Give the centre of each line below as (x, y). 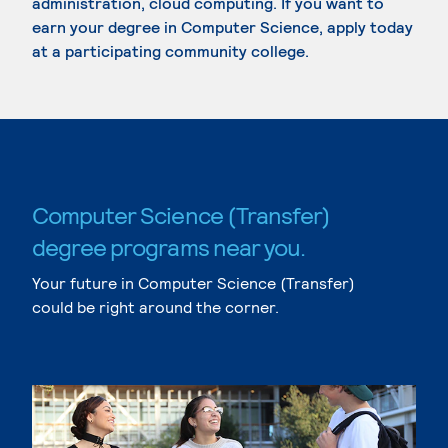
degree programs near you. (168, 246)
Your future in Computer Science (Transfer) (193, 282)
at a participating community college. (170, 50)
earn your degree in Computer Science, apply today (222, 26)
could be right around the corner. (155, 306)
